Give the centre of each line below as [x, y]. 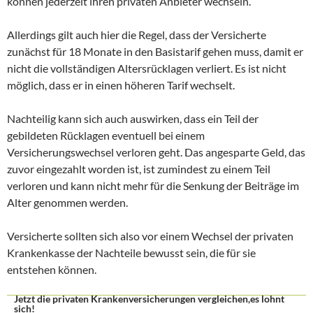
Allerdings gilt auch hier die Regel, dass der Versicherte [137, 35]
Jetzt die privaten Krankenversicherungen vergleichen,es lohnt [149, 299]
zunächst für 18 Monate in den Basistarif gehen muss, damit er [155, 51]
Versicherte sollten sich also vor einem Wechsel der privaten [150, 236]
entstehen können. [52, 269]
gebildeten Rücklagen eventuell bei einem [106, 135]
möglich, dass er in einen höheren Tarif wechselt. [121, 85]
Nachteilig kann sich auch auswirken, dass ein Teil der [133, 118]
